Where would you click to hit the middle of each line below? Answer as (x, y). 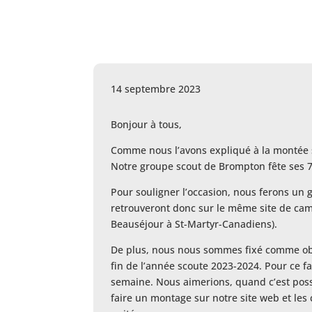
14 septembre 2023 (156, 89)
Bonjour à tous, (147, 124)
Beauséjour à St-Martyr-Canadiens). (194, 224)
